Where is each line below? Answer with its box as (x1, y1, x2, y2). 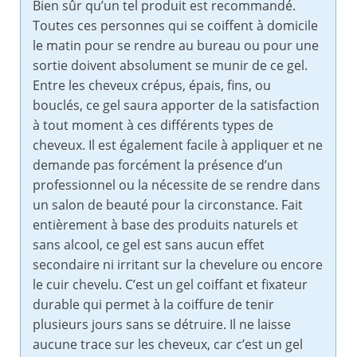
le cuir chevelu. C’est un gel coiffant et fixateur (33, 276, 308, 294)
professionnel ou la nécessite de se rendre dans (33, 176, 320, 194)
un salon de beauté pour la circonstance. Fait (33, 196, 303, 214)
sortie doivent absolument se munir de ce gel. (33, 57, 308, 75)
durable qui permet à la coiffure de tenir (33, 296, 274, 314)
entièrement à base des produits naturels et (33, 216, 298, 234)
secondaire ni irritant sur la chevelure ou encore (33, 256, 323, 274)
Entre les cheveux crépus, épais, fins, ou (33, 76, 271, 95)
